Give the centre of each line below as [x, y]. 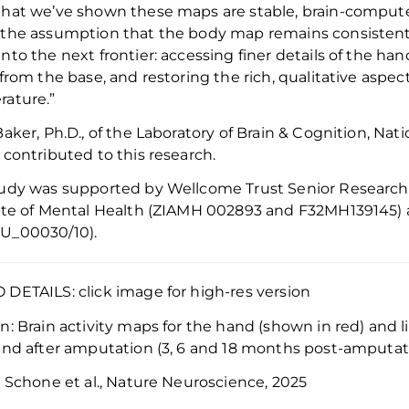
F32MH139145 [348, 211]
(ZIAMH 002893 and [221, 211]
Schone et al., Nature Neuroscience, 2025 [156, 382]
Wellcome [204, 189]
